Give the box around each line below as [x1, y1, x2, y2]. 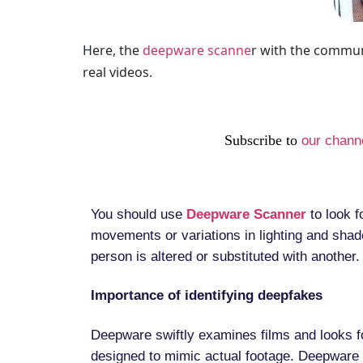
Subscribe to [224, 131, 301, 148]
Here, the [83, 41, 143, 60]
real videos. [83, 63, 152, 82]
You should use [91, 206, 186, 222]
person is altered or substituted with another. [91, 248, 360, 264]
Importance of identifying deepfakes [91, 288, 322, 304]
